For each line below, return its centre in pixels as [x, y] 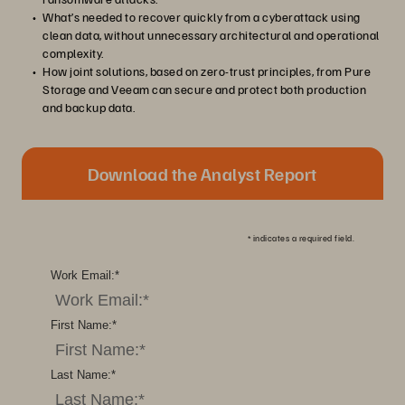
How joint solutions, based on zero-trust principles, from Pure [207, 71]
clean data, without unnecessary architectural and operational [211, 35]
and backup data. [89, 107]
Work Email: [83, 275]
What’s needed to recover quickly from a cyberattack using [202, 17]
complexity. [73, 53]
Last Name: [81, 375]
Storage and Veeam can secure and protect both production [204, 89]
